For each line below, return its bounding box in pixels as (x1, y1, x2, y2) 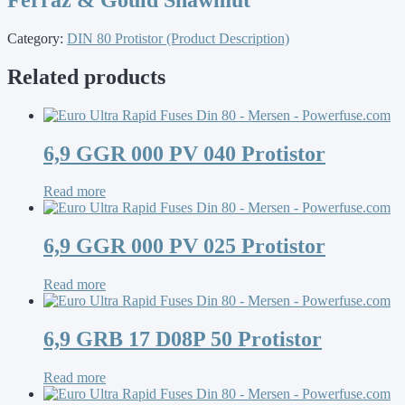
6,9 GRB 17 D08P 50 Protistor (43, 327, 322, 352)
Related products (7, 64, 165, 89)
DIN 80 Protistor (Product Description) (67, 30, 289, 46)
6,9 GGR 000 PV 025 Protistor (43, 234, 325, 259)
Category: (7, 30, 67, 46)
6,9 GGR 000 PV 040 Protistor (43, 141, 325, 165)
